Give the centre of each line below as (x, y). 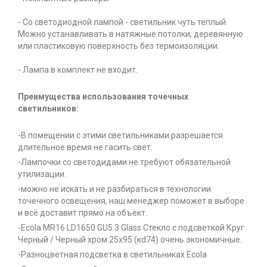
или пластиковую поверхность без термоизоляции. (119, 46)
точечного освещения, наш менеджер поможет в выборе (131, 201)
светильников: (48, 109)
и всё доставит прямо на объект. (83, 213)
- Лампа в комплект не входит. (78, 70)
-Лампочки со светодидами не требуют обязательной (124, 162)
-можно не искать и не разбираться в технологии (114, 189)
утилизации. (42, 174)
